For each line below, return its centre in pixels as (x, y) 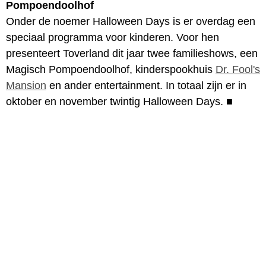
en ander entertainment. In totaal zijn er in (146, 85)
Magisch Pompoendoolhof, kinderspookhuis (111, 69)
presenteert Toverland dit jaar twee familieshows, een (132, 53)
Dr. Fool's (238, 69)
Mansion (26, 85)
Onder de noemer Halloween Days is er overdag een (131, 21)
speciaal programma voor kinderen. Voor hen (113, 37)
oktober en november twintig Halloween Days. (116, 101)
